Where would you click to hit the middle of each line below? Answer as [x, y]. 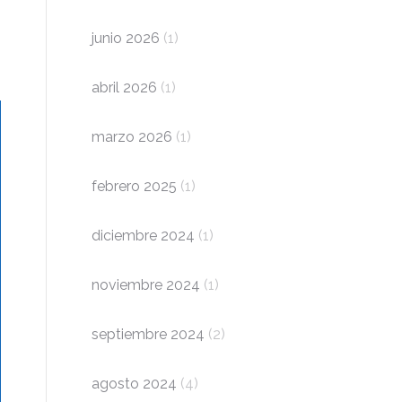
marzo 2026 [132, 137]
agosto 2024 [134, 384]
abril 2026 [124, 87]
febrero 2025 [134, 186]
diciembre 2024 [143, 236]
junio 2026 [126, 38]
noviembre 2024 [146, 285]
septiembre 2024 [148, 334]
